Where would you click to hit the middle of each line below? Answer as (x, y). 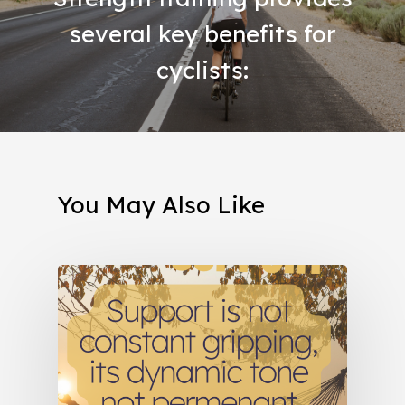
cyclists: (202, 70)
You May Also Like (161, 204)
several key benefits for (202, 34)
